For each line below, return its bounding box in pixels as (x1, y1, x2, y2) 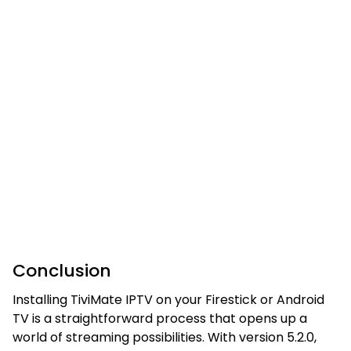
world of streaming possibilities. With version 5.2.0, (13, 327, 317, 346)
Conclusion (13, 258, 111, 283)
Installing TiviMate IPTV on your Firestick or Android (13, 290, 324, 309)
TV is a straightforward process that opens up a (13, 309, 307, 327)
